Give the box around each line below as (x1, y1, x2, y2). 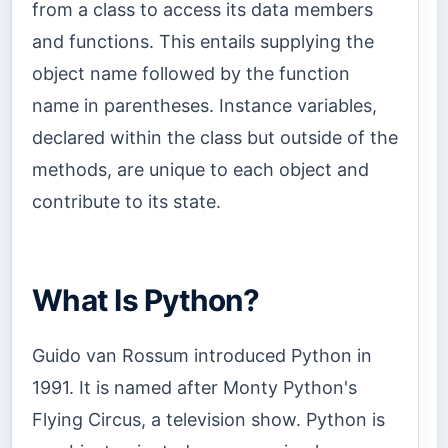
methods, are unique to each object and (32, 158, 369, 180)
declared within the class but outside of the (32, 126, 398, 148)
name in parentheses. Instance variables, (32, 94, 377, 116)
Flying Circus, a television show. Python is (32, 409, 385, 431)
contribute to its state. (32, 190, 221, 212)
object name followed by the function (32, 62, 350, 84)
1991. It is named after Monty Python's (32, 377, 357, 399)
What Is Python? (32, 282, 259, 319)
